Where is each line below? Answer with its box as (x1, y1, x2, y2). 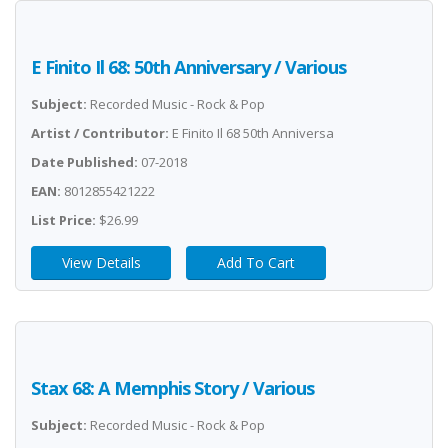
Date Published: (31, 153, 138, 171)
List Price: (31, 211, 96, 229)
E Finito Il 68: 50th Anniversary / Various (31, 55, 346, 79)
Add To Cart (217, 253, 295, 272)
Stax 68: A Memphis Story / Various (31, 376, 314, 400)
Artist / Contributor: (31, 124, 169, 142)
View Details (61, 253, 141, 272)
